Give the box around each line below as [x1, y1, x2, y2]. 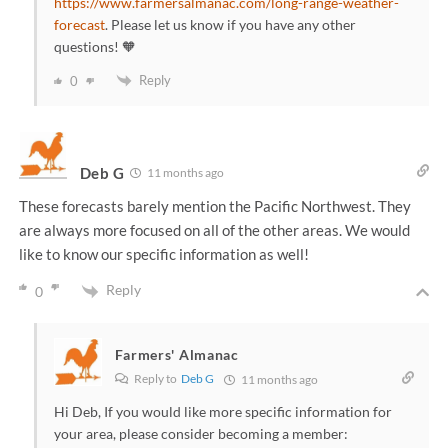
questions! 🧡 [53, 37, 136, 55]
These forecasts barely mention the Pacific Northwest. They [18, 197, 411, 216]
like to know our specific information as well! [18, 245, 309, 264]
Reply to [131, 370, 181, 386]
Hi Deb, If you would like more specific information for [53, 402, 392, 420]
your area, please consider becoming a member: [53, 424, 348, 442]
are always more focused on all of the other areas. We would [18, 221, 410, 240]
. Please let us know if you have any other [104, 15, 356, 33]
